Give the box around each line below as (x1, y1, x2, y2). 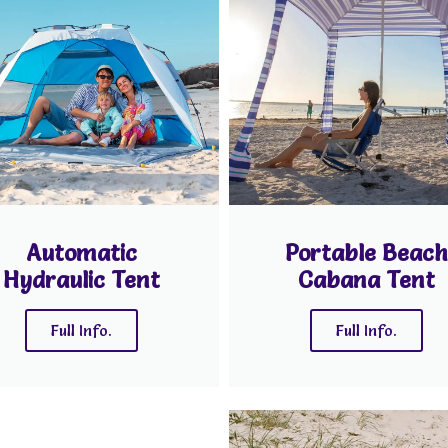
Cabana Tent (298, 265, 435, 294)
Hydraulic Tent (3, 265, 160, 294)
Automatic (26, 238, 137, 267)
